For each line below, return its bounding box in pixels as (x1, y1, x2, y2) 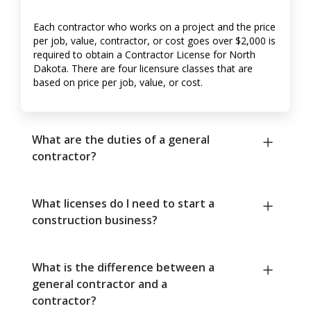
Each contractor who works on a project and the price (33, 20, 276, 34)
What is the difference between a (32, 260, 215, 276)
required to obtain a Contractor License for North (33, 48, 255, 62)
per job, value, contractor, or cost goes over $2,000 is (33, 34, 276, 48)
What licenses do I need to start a (32, 196, 215, 212)
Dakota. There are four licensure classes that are (33, 62, 253, 76)
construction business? (32, 212, 158, 228)
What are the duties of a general (32, 132, 210, 148)
